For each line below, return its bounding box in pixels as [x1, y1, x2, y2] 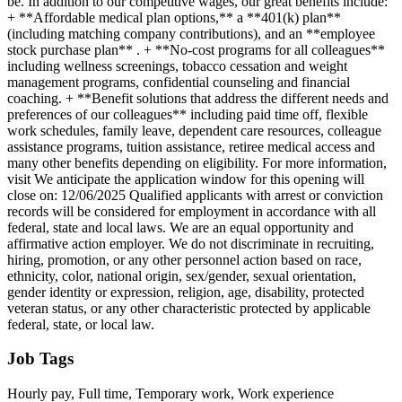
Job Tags [7, 349, 74, 369]
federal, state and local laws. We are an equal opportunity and [7, 219, 354, 235]
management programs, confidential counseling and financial [7, 74, 350, 90]
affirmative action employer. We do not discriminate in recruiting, [7, 235, 374, 251]
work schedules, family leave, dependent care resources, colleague [7, 122, 381, 138]
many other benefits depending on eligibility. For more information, [7, 154, 387, 170]
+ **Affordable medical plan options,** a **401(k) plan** [7, 9, 341, 25]
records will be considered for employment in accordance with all [7, 203, 376, 219]
